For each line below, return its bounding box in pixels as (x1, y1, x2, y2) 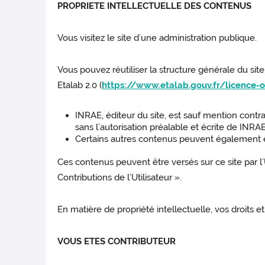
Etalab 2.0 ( (57, 80, 102, 91)
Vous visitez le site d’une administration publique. (57, 33, 257, 44)
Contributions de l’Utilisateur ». (57, 172, 182, 183)
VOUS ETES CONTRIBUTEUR (57, 236, 176, 247)
